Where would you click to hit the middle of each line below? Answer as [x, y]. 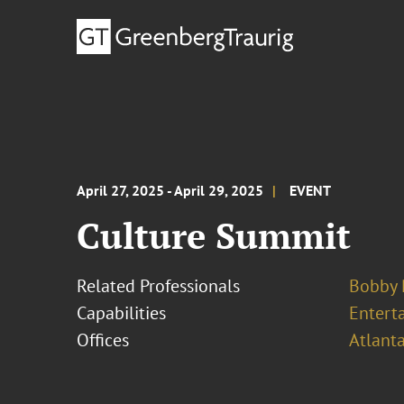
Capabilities [122, 313]
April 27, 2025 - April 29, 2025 [170, 190]
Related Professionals [159, 286]
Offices [103, 340]
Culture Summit [214, 235]
